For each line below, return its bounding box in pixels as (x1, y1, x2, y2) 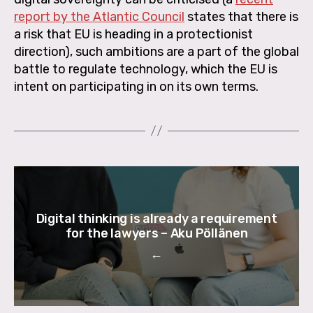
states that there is (184, 8, 298, 24)
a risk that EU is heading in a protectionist (14, 26, 253, 42)
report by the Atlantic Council (14, 8, 184, 24)
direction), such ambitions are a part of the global (14, 43, 299, 59)
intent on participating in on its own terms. (14, 78, 259, 94)
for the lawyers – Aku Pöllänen (65, 225, 248, 241)
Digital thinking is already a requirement (36, 210, 277, 226)
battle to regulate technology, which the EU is (14, 61, 277, 77)
